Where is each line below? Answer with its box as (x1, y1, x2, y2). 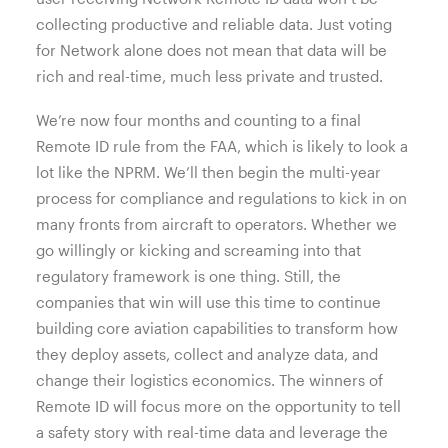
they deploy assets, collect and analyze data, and (36, 345, 378, 363)
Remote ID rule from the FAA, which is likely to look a (36, 137, 408, 155)
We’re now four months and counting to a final (36, 111, 361, 129)
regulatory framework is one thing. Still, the (36, 267, 341, 285)
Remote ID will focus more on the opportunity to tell (36, 397, 401, 415)
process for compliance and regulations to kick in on (36, 189, 407, 207)
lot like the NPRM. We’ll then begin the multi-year (36, 163, 381, 181)
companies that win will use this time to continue (36, 293, 381, 311)
